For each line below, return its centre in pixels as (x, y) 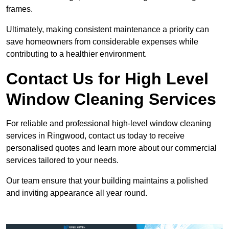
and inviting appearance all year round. (77, 193)
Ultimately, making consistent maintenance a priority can (108, 30)
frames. (19, 9)
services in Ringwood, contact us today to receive (95, 136)
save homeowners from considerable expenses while (102, 42)
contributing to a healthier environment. (76, 54)
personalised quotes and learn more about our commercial (111, 148)
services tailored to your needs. (62, 161)
